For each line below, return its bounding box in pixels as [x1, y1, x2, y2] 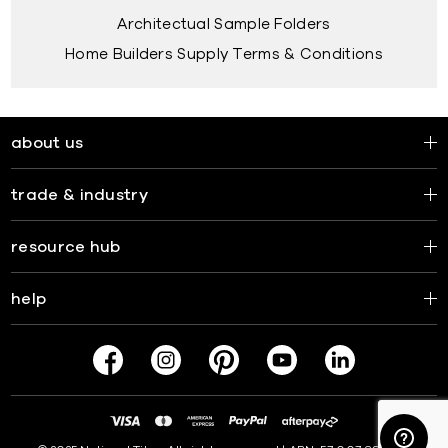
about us [11, 135, 84, 151]
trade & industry [11, 187, 148, 203]
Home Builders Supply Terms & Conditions [65, 46, 383, 62]
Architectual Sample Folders [117, 16, 331, 32]
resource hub [11, 239, 121, 255]
